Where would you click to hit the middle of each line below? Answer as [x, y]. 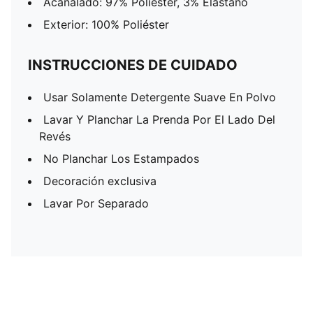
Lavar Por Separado [96, 203]
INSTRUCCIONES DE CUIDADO [133, 65]
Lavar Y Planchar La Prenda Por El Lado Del [159, 119]
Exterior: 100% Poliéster [106, 24]
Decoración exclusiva [100, 181]
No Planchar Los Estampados [121, 159]
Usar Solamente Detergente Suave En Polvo [160, 97]
